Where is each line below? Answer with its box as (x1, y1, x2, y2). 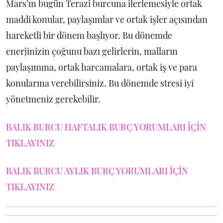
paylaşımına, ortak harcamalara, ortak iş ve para (6, 61, 197, 73)
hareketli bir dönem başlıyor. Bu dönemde (6, 29, 172, 41)
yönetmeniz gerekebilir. (6, 93, 101, 105)
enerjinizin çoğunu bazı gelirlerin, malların (6, 45, 178, 57)
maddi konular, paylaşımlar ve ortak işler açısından (6, 13, 208, 25)
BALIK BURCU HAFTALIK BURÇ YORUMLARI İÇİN (6, 121, 206, 133)
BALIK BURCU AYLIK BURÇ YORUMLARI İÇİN (6, 165, 188, 177)
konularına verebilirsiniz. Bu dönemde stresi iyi (6, 77, 194, 89)
